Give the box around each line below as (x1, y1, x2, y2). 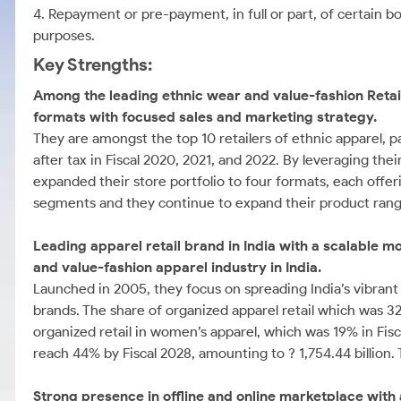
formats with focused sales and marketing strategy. (33, 108, 377, 125)
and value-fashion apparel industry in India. (33, 259, 321, 276)
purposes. (33, 27, 95, 44)
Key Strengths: (33, 54, 152, 75)
